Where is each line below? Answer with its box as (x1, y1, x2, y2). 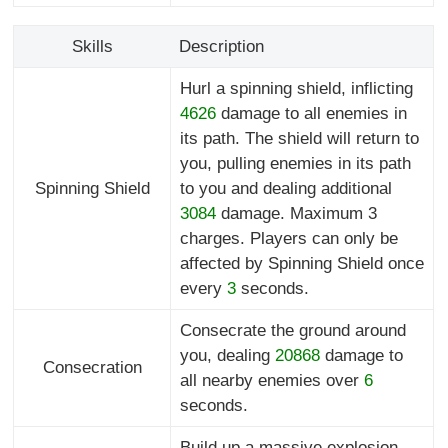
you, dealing (179, 346, 275, 366)
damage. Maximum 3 (215, 204, 377, 224)
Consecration (42, 358, 142, 378)
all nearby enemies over (179, 371, 364, 391)
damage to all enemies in (215, 104, 407, 124)
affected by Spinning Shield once (179, 254, 424, 274)
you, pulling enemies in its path (179, 154, 411, 174)
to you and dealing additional (179, 179, 392, 199)
